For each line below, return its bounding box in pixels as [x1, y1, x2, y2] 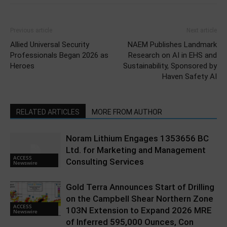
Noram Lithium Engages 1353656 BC [66, 133, 209, 143]
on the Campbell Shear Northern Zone [66, 193, 213, 204]
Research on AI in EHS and [128, 50, 217, 60]
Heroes [10, 61, 34, 70]
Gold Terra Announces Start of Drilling [66, 181, 214, 192]
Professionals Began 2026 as [10, 50, 108, 60]
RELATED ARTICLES [16, 107, 80, 116]
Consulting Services [66, 156, 144, 167]
